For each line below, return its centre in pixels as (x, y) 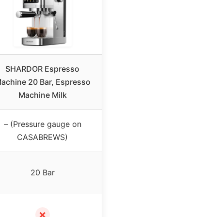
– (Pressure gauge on (42, 124)
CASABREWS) (42, 137)
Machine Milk (42, 95)
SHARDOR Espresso (42, 69)
